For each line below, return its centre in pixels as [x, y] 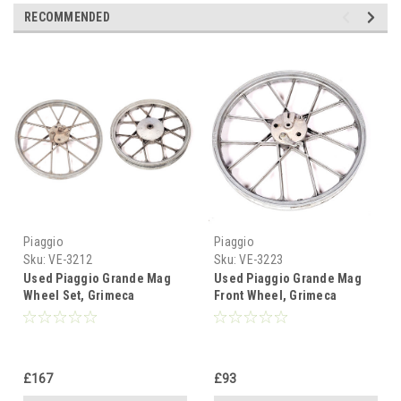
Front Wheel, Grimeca [275, 296]
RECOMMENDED [67, 17]
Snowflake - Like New [273, 313]
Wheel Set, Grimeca [79, 296]
